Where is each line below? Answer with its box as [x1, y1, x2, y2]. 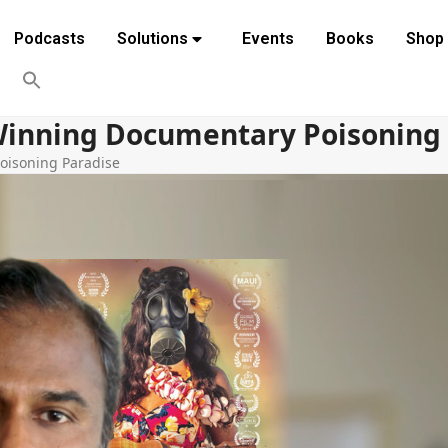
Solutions [116, 29, 188, 48]
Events [241, 29, 294, 48]
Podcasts [13, 29, 85, 48]
